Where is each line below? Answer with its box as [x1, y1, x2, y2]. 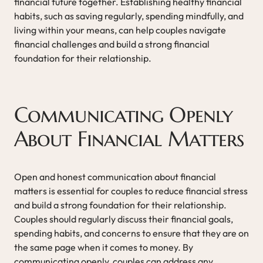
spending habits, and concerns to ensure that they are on [14, 227, 249, 239]
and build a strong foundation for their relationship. [14, 198, 227, 211]
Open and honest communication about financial [14, 170, 216, 183]
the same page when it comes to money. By [14, 241, 193, 253]
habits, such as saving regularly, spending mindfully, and [14, 9, 244, 22]
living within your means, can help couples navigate [14, 23, 226, 36]
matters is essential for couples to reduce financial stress [14, 184, 248, 197]
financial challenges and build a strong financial [14, 38, 210, 50]
